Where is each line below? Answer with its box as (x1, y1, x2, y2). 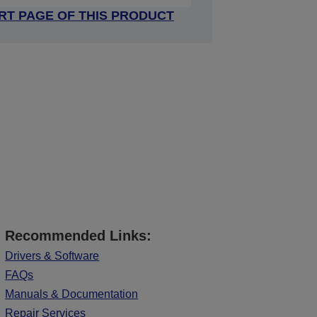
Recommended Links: (5, 228, 152, 243)
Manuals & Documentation (5, 288, 139, 300)
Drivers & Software (5, 250, 100, 262)
